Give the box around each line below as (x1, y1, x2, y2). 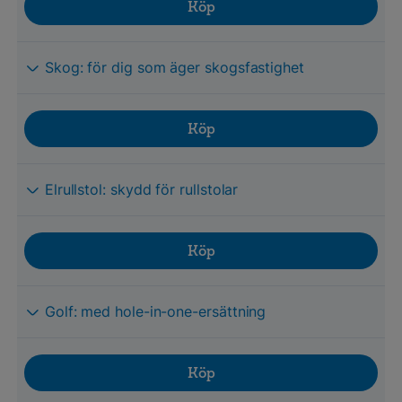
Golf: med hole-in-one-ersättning (44, 301, 267, 320)
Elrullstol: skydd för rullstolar (44, 179, 239, 198)
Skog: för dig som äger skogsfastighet (44, 57, 304, 76)
